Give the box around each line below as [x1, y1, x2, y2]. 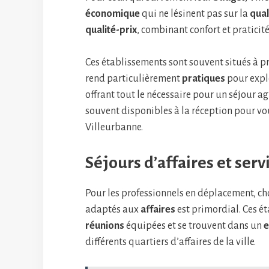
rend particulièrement [85, 73, 182, 84]
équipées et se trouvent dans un [124, 220, 264, 231]
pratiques [182, 73, 225, 84]
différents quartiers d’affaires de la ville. [85, 237, 256, 247]
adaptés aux [85, 204, 141, 215]
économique [85, 8, 140, 19]
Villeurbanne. [85, 122, 143, 133]
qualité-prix [85, 25, 137, 35]
